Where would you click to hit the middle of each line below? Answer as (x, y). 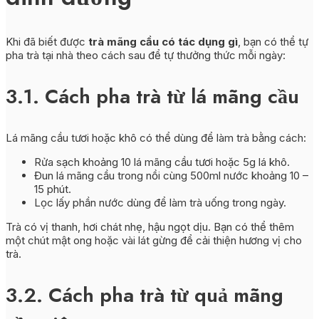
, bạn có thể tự (273, 41)
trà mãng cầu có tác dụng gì (162, 41)
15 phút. (53, 189)
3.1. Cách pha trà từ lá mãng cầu (152, 96)
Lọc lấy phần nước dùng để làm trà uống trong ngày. (160, 202)
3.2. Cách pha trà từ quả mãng (145, 295)
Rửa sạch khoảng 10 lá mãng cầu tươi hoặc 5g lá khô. (162, 162)
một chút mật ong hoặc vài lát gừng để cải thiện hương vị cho (154, 240)
